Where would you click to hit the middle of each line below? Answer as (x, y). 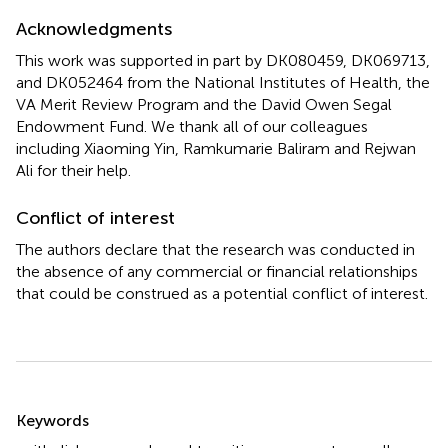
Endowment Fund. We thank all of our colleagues (192, 126)
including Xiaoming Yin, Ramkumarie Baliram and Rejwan (216, 148)
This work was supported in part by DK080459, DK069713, (223, 60)
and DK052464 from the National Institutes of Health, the (223, 82)
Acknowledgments (94, 28)
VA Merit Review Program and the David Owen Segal (204, 104)
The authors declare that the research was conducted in (215, 249)
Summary (67, 407)
